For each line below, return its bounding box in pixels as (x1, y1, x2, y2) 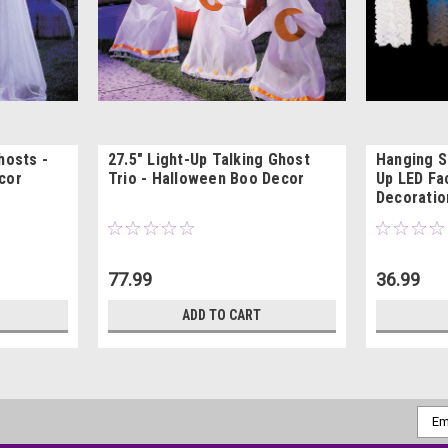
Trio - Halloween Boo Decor (107, 168, 305, 188)
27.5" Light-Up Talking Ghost (107, 149, 310, 169)
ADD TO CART (182, 306, 262, 323)
